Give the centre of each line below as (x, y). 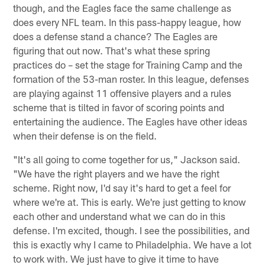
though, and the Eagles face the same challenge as (122, 8)
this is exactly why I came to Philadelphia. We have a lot (132, 245)
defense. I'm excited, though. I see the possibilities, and (132, 230)
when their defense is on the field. (85, 136)
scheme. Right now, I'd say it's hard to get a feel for (122, 188)
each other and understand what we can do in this (119, 216)
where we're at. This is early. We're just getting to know (130, 202)
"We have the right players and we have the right (117, 174)
